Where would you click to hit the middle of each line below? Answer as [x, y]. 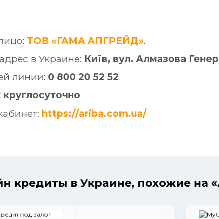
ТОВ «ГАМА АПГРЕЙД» [85, 40]
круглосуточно [42, 95]
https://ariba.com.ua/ [94, 113]
